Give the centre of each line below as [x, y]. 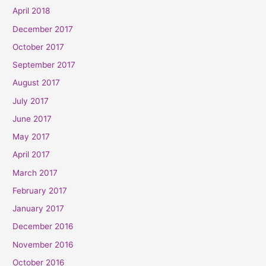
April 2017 [31, 155]
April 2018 [31, 11]
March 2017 [35, 172]
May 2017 [31, 137]
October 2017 [39, 47]
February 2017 [40, 190]
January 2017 [39, 209]
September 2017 [44, 65]
